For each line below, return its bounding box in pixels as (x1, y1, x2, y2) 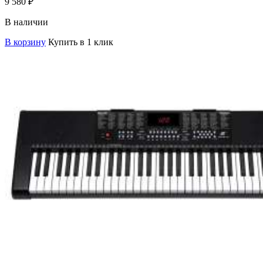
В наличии (5, 16, 48, 27)
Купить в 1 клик (48, 36, 113, 47)
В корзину (5, 36, 46, 47)
